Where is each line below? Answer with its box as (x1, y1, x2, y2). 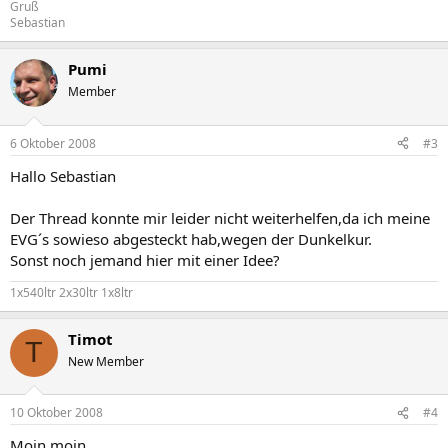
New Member (68, 352, 144, 370)
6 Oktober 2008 (10, 134, 96, 152)
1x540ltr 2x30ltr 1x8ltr (10, 283, 133, 301)
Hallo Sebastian (10, 165, 116, 186)
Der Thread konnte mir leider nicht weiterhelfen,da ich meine (10, 207, 430, 228)
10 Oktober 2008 (10, 404, 103, 421)
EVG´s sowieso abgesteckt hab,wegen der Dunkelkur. (10, 228, 372, 249)
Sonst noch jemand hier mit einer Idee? (10, 249, 280, 270)
